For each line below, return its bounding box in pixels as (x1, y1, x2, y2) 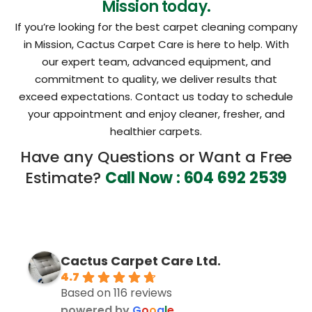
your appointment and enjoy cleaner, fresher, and (27, 106, 285, 121)
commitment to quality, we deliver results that (35, 71, 277, 86)
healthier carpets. (110, 123, 202, 139)
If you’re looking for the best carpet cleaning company (15, 19, 297, 34)
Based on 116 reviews (60, 284, 172, 301)
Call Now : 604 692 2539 (104, 166, 288, 189)
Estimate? (24, 166, 105, 189)
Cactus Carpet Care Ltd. (60, 251, 221, 270)
